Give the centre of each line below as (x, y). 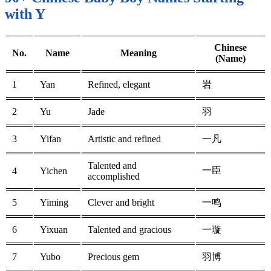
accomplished (114, 177)
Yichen (54, 171)
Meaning (138, 53)
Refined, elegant (119, 85)
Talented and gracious (129, 230)
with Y (25, 14)
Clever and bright (121, 203)
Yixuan (54, 230)
